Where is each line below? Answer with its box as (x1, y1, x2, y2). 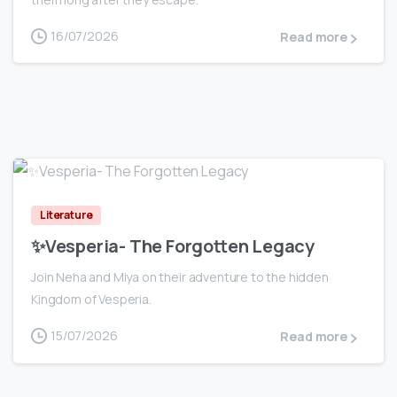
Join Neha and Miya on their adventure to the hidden (31, 269, 329, 286)
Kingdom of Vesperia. (31, 291, 152, 308)
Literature (40, 207, 93, 223)
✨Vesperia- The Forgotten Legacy (31, 234, 315, 259)
